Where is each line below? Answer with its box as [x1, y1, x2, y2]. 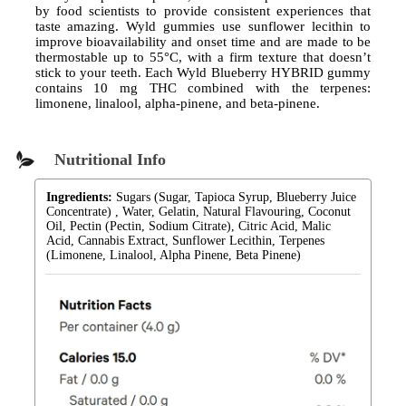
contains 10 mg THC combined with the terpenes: [34, 81, 372, 96]
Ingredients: [45, 190, 112, 205]
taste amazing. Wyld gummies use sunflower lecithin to [34, 19, 372, 34]
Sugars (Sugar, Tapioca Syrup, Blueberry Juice [111, 190, 356, 205]
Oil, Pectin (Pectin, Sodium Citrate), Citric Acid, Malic [45, 219, 331, 234]
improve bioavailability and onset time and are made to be [34, 34, 372, 50]
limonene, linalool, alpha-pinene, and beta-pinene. [34, 96, 320, 111]
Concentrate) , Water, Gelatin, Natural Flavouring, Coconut [45, 205, 351, 219]
